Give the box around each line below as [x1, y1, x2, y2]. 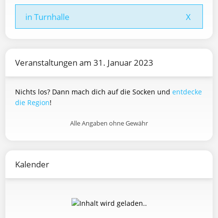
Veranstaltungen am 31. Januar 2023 [15, 57, 153, 68]
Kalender [15, 159, 49, 170]
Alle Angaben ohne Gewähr [70, 119, 148, 127]
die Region [15, 98, 50, 107]
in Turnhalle [25, 11, 70, 22]
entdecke [172, 87, 202, 96]
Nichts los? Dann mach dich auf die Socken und [15, 87, 172, 96]
